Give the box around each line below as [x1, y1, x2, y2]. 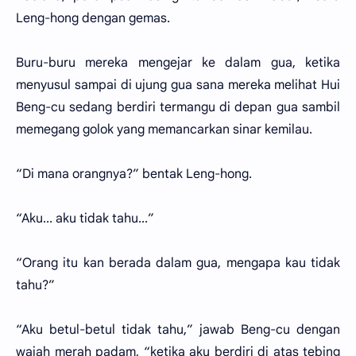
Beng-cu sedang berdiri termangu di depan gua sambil [16, 99, 340, 115]
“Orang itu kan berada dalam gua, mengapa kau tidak [16, 255, 340, 271]
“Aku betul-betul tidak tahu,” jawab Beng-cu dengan [16, 322, 340, 338]
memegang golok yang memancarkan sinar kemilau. [16, 122, 312, 137]
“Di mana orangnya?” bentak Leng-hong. [16, 166, 252, 182]
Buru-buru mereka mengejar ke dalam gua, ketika [16, 55, 340, 71]
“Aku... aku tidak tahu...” [16, 211, 154, 226]
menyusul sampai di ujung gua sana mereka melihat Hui [16, 77, 340, 93]
